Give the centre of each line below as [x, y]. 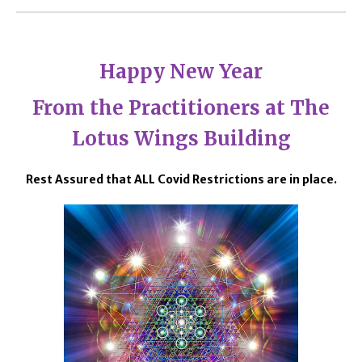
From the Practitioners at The [181, 108]
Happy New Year [181, 72]
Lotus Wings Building [181, 139]
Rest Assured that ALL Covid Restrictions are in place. [181, 179]
